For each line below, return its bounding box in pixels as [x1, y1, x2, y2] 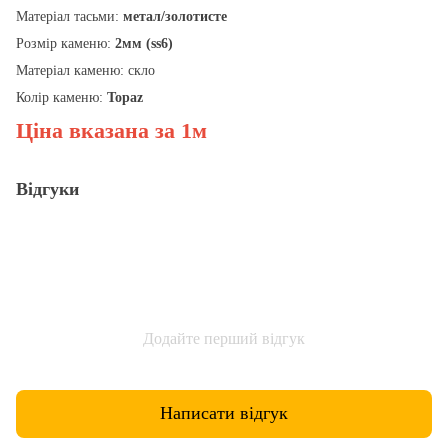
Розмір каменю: [16, 35, 115, 51]
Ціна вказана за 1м [16, 117, 207, 143]
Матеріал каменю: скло [16, 62, 155, 78]
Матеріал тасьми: [16, 8, 123, 24]
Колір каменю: [16, 89, 103, 105]
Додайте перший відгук [143, 329, 305, 347]
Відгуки [16, 178, 79, 199]
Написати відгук [160, 403, 288, 424]
